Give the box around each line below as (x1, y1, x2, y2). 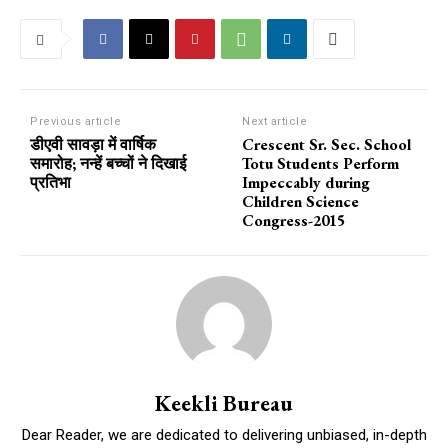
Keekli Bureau (155, 388, 293, 418)
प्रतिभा (30, 171, 71, 193)
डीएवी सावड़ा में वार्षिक (30, 133, 156, 155)
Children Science (242, 190, 360, 212)
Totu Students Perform (242, 152, 400, 174)
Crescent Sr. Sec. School (242, 133, 412, 155)
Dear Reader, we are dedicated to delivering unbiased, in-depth (21, 425, 427, 444)
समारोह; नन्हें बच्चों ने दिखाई (30, 152, 186, 174)
